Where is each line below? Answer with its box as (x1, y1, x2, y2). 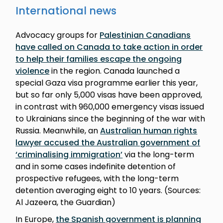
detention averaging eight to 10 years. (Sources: (15, 184, 201, 196)
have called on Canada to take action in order (15, 41, 203, 53)
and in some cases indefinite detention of (15, 160, 176, 172)
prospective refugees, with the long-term (15, 172, 179, 184)
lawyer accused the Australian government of (15, 136, 201, 148)
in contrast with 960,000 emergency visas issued (15, 101, 205, 112)
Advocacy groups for (15, 29, 100, 41)
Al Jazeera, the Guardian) (15, 196, 118, 208)
